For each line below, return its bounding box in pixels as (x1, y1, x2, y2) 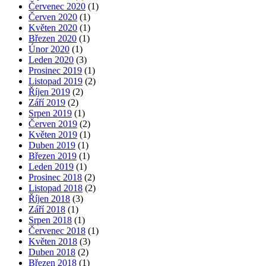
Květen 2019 (28, 129, 77, 140)
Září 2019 (28, 97, 65, 107)
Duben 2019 (28, 140, 75, 150)
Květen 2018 (28, 236, 77, 246)
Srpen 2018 (28, 214, 72, 225)
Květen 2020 (28, 22, 77, 33)
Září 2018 (28, 204, 65, 214)
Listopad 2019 (28, 75, 83, 86)
